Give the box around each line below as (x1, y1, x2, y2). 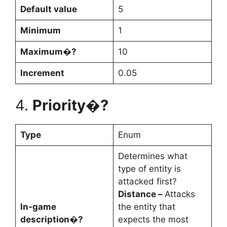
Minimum (20, 25, 61, 35)
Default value (20, 4, 77, 14)
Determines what (118, 151, 187, 162)
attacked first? (118, 176, 177, 187)
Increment (20, 67, 64, 78)
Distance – (118, 189, 165, 200)
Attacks (164, 189, 195, 200)
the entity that (118, 202, 175, 212)
